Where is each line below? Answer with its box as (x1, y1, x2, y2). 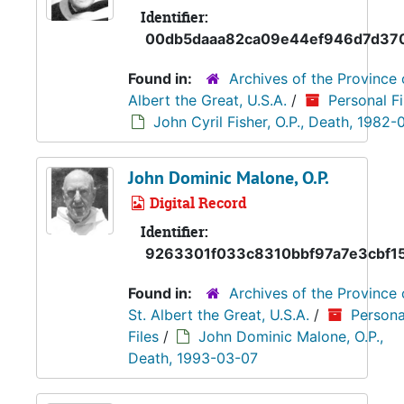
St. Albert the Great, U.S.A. (128, 306, 314, 324)
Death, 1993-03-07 (128, 349, 258, 367)
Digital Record (146, 193, 246, 213)
